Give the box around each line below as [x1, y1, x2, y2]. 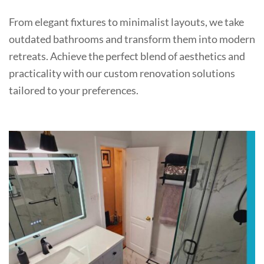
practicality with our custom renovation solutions [9, 66, 235, 80]
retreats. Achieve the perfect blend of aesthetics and [9, 49, 245, 62]
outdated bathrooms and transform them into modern [9, 32, 255, 45]
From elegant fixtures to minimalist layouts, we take [9, 15, 244, 28]
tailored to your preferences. [9, 83, 138, 97]
